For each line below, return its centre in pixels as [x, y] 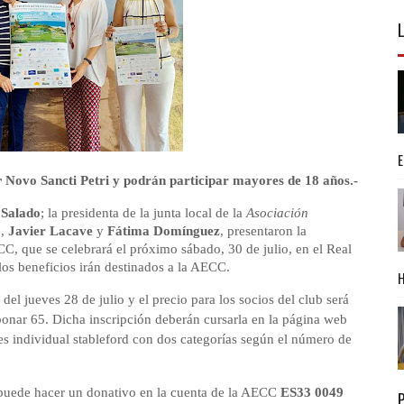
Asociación [277, 213]
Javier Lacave [50, 231]
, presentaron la [263, 231]
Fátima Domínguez [163, 231]
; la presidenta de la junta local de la [143, 213]
